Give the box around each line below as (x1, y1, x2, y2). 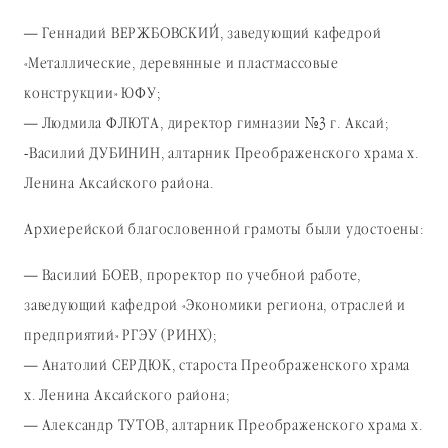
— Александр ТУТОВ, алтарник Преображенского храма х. (24, 415, 423, 438)
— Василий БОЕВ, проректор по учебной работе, (24, 265, 362, 288)
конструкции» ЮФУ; (24, 83, 161, 106)
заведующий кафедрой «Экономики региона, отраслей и (24, 295, 406, 318)
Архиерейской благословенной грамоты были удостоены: (24, 219, 424, 242)
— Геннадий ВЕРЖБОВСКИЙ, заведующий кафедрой (24, 23, 382, 46)
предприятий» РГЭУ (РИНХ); (24, 325, 218, 348)
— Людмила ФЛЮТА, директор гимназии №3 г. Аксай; (24, 113, 389, 136)
